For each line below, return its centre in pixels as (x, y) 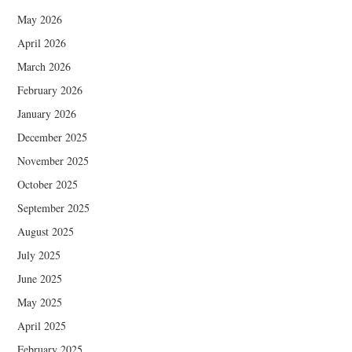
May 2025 (40, 302)
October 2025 (48, 184)
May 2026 (40, 19)
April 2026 (42, 42)
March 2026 (44, 66)
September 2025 (54, 207)
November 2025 (53, 160)
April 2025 (42, 325)
